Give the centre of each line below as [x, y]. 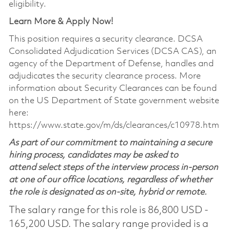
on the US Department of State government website [114, 101]
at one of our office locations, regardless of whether [110, 180]
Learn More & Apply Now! [61, 22]
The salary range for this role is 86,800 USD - [108, 210]
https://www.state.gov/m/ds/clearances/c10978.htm [114, 125]
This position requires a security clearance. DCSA [106, 39]
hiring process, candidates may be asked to [93, 155]
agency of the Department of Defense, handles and [111, 64]
